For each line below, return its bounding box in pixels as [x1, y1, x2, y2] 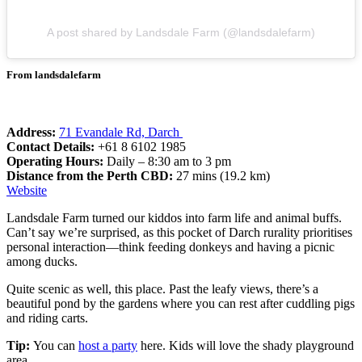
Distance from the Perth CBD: [6, 168, 176, 183]
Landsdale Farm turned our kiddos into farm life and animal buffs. [6, 210, 342, 225]
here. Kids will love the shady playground [137, 338, 354, 352]
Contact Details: [6, 139, 98, 154]
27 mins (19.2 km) [176, 168, 270, 183]
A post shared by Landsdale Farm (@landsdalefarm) [47, 25, 315, 39]
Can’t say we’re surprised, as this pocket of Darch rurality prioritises [6, 225, 352, 239]
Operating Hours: [6, 154, 107, 168]
